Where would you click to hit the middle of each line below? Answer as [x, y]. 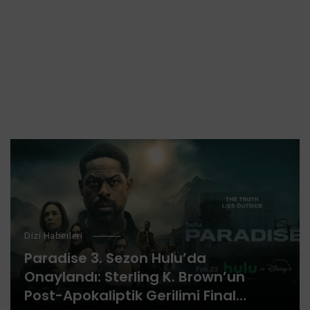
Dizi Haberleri [53, 236]
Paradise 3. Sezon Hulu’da [115, 258]
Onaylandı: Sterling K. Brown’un [135, 277]
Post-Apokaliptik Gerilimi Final [130, 295]
